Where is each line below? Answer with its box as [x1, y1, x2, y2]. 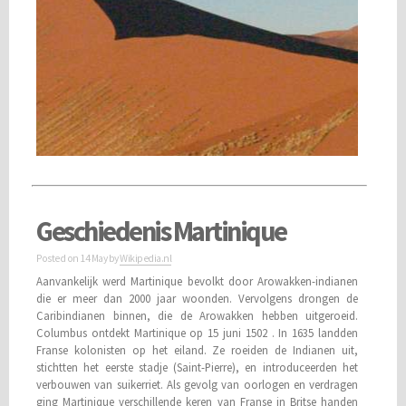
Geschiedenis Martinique [36, 213, 286, 248]
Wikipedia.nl [120, 251, 171, 265]
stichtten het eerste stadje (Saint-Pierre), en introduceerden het [36, 359, 359, 374]
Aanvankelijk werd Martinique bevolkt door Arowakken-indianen [36, 273, 359, 288]
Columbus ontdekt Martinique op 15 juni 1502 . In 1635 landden [36, 324, 359, 340]
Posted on [36, 251, 80, 265]
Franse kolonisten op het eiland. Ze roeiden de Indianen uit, [36, 342, 359, 357]
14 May [80, 251, 107, 265]
